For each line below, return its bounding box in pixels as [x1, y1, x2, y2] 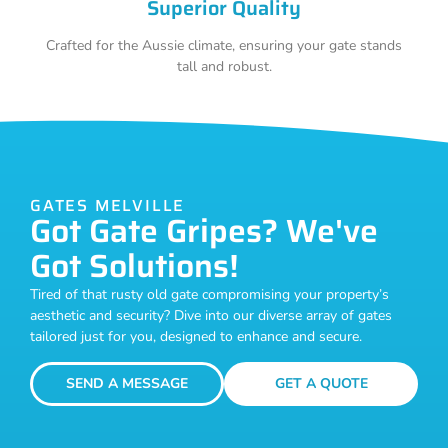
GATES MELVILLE [30, 193, 186, 219]
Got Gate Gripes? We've [30, 206, 378, 257]
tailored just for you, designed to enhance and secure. [30, 327, 362, 347]
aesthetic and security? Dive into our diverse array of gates [30, 306, 392, 326]
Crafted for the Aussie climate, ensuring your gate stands [46, 36, 402, 56]
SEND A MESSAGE [66, 373, 188, 393]
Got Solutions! [30, 241, 239, 292]
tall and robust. [176, 57, 272, 77]
